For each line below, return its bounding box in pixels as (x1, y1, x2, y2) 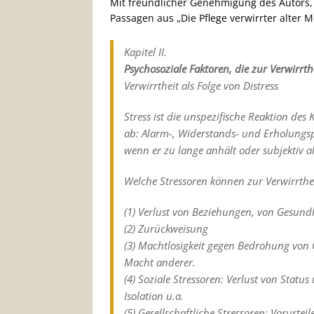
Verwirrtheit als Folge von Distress (124, 78, 278, 93)
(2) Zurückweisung (124, 221, 208, 235)
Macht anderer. (124, 254, 196, 269)
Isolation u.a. (124, 288, 184, 303)
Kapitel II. (124, 44, 167, 59)
